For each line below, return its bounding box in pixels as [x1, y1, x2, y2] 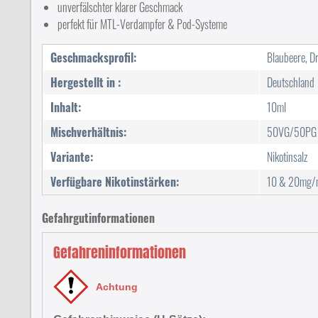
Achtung [96, 280, 138, 292]
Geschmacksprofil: [50, 49, 136, 66]
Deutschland [267, 74, 314, 91]
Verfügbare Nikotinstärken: [50, 173, 179, 190]
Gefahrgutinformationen [42, 209, 155, 226]
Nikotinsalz [267, 148, 307, 165]
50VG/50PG [267, 124, 317, 141]
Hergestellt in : [50, 74, 121, 91]
